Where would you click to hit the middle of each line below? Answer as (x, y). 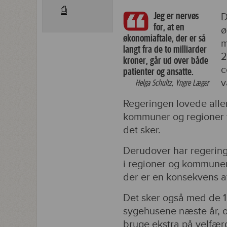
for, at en (169, 27)
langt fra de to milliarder (165, 49)
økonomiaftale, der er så (164, 38)
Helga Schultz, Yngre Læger (173, 83)
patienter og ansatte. (158, 72)
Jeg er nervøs (176, 16)
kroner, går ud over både (166, 61)
